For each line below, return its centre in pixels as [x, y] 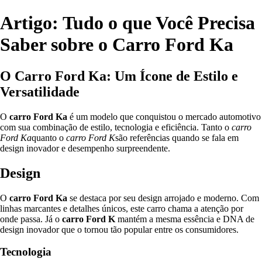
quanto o [49, 137]
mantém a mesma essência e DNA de [185, 219]
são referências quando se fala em [177, 137]
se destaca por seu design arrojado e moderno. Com [163, 198]
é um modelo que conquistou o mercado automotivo [164, 116]
